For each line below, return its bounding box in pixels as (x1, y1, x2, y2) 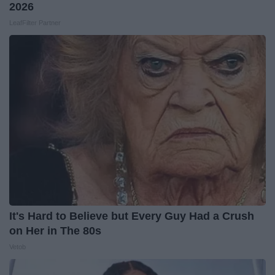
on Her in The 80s (9, 224, 101, 237)
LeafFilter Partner (9, 18, 61, 26)
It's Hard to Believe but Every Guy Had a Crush (9, 209, 254, 222)
